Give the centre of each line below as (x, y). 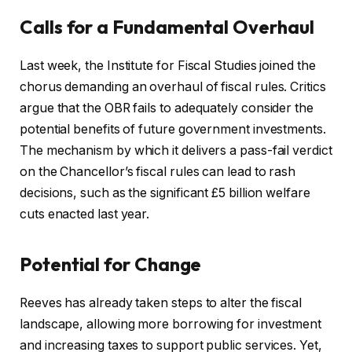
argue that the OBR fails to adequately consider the (167, 108)
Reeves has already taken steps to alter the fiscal (161, 302)
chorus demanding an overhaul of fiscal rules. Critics (173, 87)
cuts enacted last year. (85, 214)
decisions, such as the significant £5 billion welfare (165, 193)
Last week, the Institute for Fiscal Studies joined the (168, 66)
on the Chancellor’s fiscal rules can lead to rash (158, 172)
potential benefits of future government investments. (173, 130)
